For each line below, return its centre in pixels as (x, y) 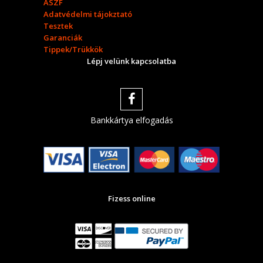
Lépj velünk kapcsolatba (131, 61)
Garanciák (63, 38)
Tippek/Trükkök (73, 50)
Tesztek (58, 26)
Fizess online (131, 199)
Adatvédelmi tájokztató (88, 14)
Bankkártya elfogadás (131, 120)
